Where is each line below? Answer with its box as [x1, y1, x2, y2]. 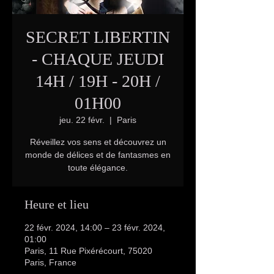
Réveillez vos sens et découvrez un [29, 137, 166, 147]
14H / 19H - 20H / [35, 72, 160, 91]
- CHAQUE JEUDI [32, 50, 164, 68]
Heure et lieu [24, 198, 89, 211]
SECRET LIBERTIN [26, 28, 170, 46]
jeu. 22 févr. [59, 115, 105, 125]
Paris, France [24, 257, 76, 267]
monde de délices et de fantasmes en [25, 150, 171, 160]
